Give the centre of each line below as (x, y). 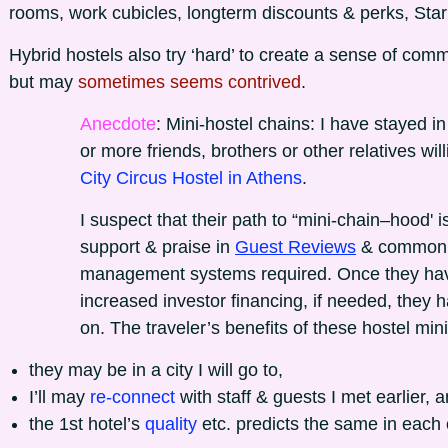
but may (43, 82)
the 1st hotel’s (87, 424)
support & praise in (157, 247)
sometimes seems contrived (189, 82)
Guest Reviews (295, 247)
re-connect (135, 397)
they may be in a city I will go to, (156, 370)
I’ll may (59, 397)
